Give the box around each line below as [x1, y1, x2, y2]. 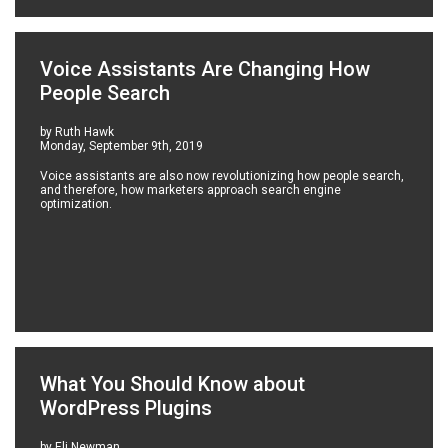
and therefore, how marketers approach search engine [40, 183, 342, 198]
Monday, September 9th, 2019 [40, 139, 204, 154]
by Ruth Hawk [40, 125, 115, 140]
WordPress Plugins [40, 396, 213, 421]
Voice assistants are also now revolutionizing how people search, [40, 169, 405, 184]
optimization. [40, 197, 113, 212]
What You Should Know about [40, 372, 306, 397]
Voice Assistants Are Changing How [40, 57, 371, 82]
